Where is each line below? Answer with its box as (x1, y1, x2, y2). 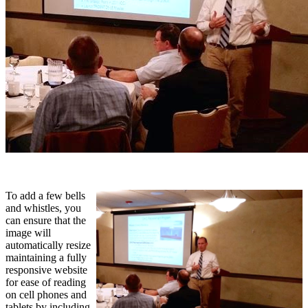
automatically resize (5, 239, 91, 252)
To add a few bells (5, 190, 85, 202)
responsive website (5, 264, 87, 276)
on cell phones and (5, 289, 87, 301)
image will (5, 227, 51, 239)
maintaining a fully (5, 252, 87, 264)
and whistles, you (5, 202, 81, 214)
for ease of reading (5, 276, 86, 289)
